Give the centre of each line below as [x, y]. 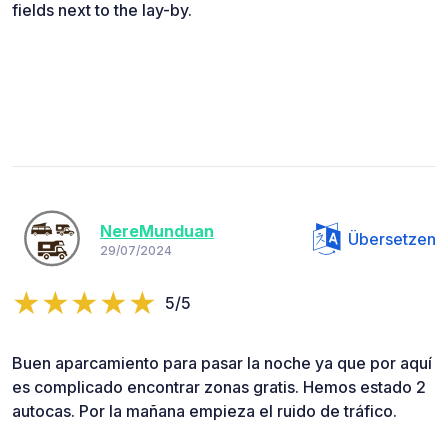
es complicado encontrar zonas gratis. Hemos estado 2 [219, 386]
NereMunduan [157, 231]
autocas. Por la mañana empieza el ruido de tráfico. [204, 410]
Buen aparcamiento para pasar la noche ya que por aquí [222, 362]
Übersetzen [392, 238]
